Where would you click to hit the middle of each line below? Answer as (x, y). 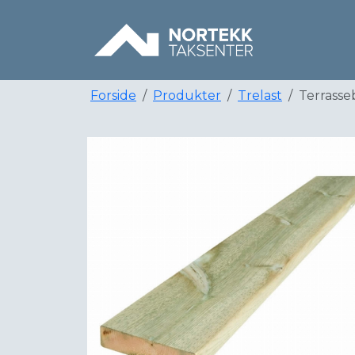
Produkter (187, 96)
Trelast (260, 96)
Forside (113, 96)
